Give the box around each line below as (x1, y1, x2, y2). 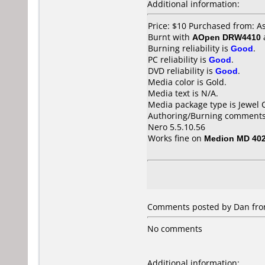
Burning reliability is (148, 43, 231, 54)
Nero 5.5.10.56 (148, 121, 205, 132)
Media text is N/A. (148, 88, 218, 99)
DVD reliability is (148, 65, 215, 76)
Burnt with (148, 31, 192, 43)
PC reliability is (148, 54, 209, 65)
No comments (147, 223, 202, 234)
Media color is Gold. (148, 76, 227, 88)
